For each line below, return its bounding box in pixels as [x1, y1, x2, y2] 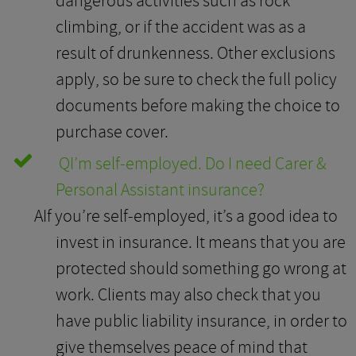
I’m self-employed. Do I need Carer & [70, 152, 327, 175]
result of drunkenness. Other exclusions [56, 41, 335, 64]
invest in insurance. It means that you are [56, 230, 346, 253]
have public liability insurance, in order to [56, 309, 347, 332]
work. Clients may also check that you [56, 283, 321, 306]
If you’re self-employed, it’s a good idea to [43, 204, 338, 227]
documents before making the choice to [56, 94, 340, 117]
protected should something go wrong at [56, 257, 346, 280]
